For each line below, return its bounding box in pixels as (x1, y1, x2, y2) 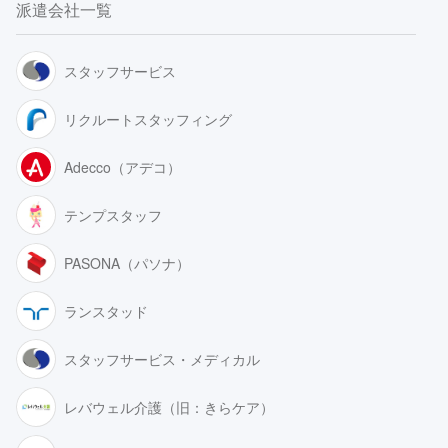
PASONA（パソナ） (64, 252, 190, 273)
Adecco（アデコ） (64, 156, 181, 177)
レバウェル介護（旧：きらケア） (64, 396, 274, 417)
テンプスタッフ (64, 204, 162, 225)
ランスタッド (64, 300, 148, 321)
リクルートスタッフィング (64, 108, 232, 129)
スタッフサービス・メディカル (64, 348, 260, 369)
